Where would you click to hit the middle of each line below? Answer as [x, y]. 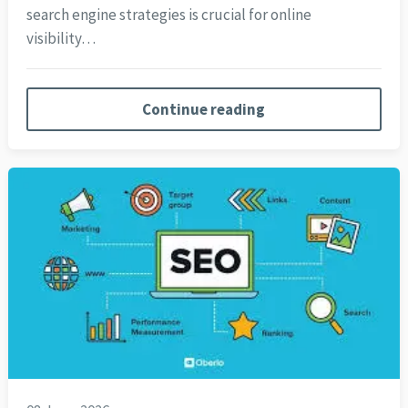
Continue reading [204, 109]
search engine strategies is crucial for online [168, 14]
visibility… [61, 38]
